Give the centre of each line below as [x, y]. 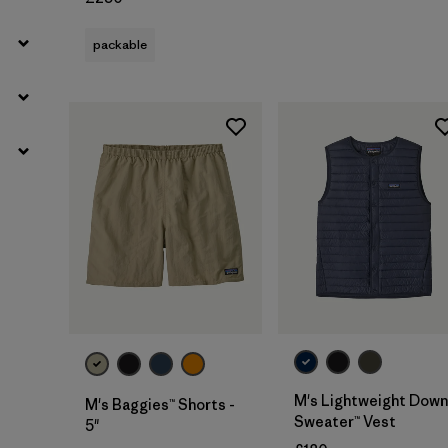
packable [120, 44]
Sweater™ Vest [345, 422]
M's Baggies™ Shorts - [160, 405]
